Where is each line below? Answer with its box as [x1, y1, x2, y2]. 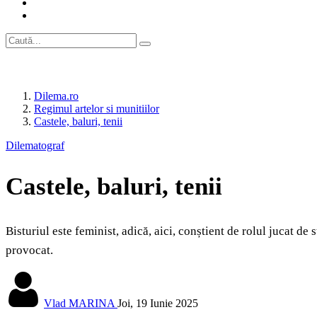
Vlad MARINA [44, 297, 115, 310]
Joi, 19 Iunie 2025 [117, 297, 198, 310]
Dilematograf [6, 139, 64, 151]
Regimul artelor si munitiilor [34, 103, 159, 115]
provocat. [6, 243, 53, 258]
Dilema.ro [34, 90, 79, 102]
